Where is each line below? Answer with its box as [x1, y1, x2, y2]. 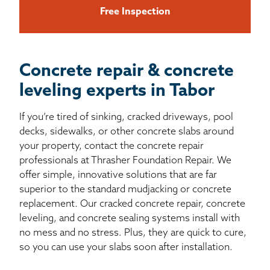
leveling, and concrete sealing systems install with [19, 214, 240, 224]
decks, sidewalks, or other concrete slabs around [19, 127, 234, 137]
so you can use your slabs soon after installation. [19, 243, 233, 253]
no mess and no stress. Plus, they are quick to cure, [19, 228, 246, 239]
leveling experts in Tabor [19, 83, 215, 101]
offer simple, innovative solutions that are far [19, 171, 217, 181]
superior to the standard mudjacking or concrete [19, 185, 231, 195]
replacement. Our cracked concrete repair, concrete [19, 199, 245, 210]
